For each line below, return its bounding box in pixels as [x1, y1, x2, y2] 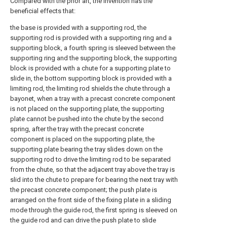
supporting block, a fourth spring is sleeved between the [10, 44, 175, 52]
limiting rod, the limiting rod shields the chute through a [10, 85, 170, 92]
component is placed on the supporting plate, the [10, 135, 155, 143]
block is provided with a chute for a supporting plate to [10, 64, 171, 72]
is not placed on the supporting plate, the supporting [10, 105, 164, 112]
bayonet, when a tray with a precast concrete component [10, 95, 175, 102]
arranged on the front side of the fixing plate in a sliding [10, 196, 171, 204]
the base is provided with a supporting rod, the [10, 24, 146, 31]
